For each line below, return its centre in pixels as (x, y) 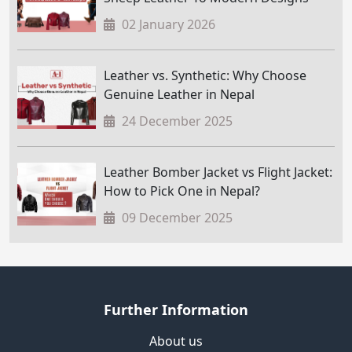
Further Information (176, 310)
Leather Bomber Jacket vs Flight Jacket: (218, 172)
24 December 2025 (176, 121)
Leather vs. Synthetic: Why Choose (205, 76)
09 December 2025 (176, 218)
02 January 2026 (167, 25)
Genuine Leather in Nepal (179, 95)
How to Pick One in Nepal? (182, 191)
